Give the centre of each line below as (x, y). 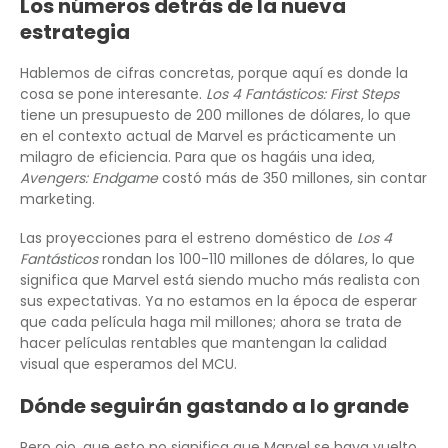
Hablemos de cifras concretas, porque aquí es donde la (214, 72)
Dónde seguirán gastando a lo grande (214, 405)
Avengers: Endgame (89, 177)
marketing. (57, 198)
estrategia (75, 31)
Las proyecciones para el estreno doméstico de (188, 237)
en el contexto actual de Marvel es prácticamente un (208, 135)
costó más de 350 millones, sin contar (292, 177)
